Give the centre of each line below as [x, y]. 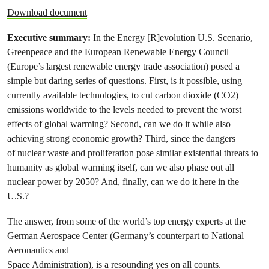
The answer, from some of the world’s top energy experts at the [126, 221]
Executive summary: [49, 37]
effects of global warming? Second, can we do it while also [119, 124]
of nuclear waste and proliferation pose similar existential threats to [133, 153]
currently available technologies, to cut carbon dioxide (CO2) [123, 95]
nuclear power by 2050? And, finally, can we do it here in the [123, 181]
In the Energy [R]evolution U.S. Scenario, [172, 37]
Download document [47, 12]
